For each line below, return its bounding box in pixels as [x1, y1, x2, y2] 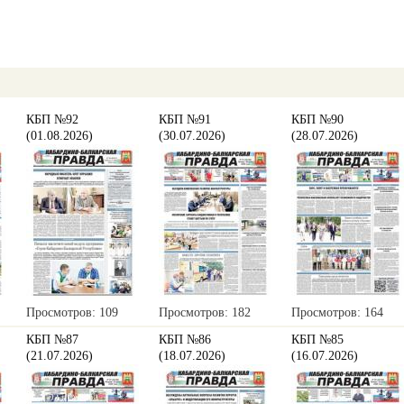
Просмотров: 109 [26, 306, 118, 320]
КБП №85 [291, 333, 344, 347]
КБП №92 [26, 113, 78, 127]
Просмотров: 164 [291, 306, 383, 320]
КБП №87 [26, 333, 78, 347]
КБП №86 [159, 333, 211, 347]
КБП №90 [291, 113, 344, 127]
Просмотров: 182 [159, 306, 251, 320]
